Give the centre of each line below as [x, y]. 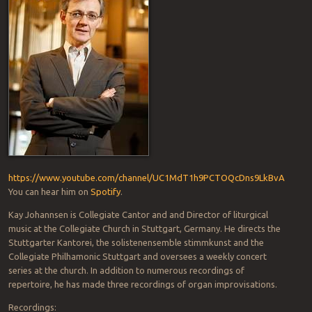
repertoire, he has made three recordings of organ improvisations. [142, 284]
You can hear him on [49, 192]
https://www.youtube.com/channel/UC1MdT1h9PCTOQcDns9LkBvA [146, 178]
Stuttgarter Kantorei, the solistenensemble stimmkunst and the [136, 243]
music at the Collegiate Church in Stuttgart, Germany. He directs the [144, 229]
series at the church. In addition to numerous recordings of [126, 271]
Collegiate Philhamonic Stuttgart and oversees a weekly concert [137, 257]
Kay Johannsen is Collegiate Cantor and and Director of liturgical [138, 215]
